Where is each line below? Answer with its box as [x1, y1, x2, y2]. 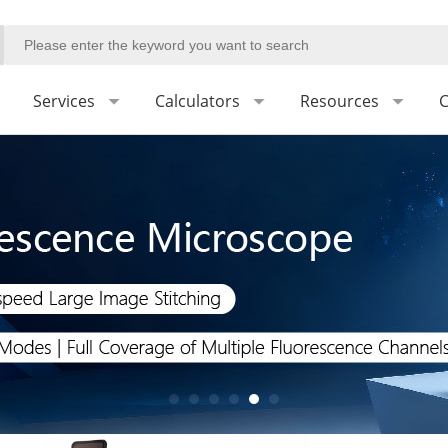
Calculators [155, 89, 240, 112]
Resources [300, 89, 379, 112]
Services [33, 89, 95, 112]
